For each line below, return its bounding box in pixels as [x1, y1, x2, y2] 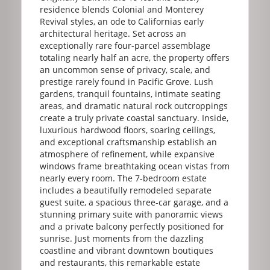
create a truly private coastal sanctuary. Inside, [40, 111, 228, 124]
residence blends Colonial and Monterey [40, 3, 204, 15]
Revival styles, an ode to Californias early [40, 15, 204, 27]
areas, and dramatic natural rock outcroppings [40, 99, 228, 111]
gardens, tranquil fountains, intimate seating [40, 87, 221, 99]
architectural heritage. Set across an [40, 27, 186, 39]
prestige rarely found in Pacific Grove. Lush [40, 75, 213, 87]
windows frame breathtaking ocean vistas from [40, 160, 230, 172]
